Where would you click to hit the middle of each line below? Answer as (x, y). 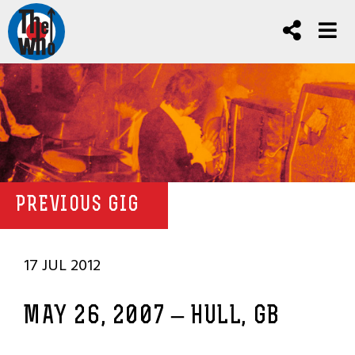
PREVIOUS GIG (78, 206)
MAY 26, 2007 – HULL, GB (152, 317)
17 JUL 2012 (62, 265)
